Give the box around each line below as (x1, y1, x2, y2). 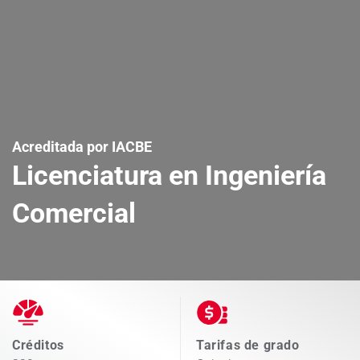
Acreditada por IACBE (12, 138, 152, 155)
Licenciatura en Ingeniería (12, 159, 326, 191)
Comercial (12, 197, 136, 229)
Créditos (12, 337, 64, 353)
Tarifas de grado (196, 337, 300, 353)
